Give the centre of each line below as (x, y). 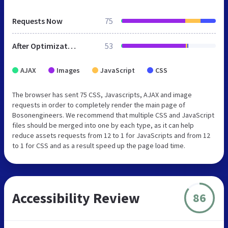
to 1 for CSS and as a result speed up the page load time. (99, 145)
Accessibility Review (76, 198)
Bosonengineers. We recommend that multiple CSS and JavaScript (113, 115)
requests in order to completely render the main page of (99, 105)
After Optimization (72, 46)
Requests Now (37, 21)
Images (68, 70)
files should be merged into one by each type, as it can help (103, 125)
